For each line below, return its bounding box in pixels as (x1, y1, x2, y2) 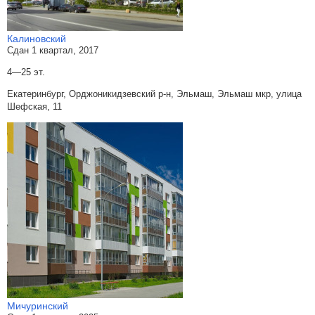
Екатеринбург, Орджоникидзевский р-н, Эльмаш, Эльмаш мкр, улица (7, 89, 302, 99)
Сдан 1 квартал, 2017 (7, 45, 98, 56)
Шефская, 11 (7, 101, 62, 112)
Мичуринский (7, 300, 68, 311)
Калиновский (7, 33, 66, 44)
